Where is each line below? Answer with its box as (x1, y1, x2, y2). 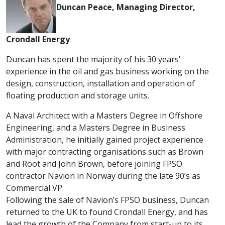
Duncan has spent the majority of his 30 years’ (6, 54, 180, 65)
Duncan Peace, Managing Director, (56, 2, 195, 13)
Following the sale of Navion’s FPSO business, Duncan (6, 194, 209, 205)
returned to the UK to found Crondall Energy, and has (6, 206, 208, 217)
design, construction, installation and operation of (6, 78, 195, 89)
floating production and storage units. (6, 90, 149, 101)
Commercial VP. (6, 182, 64, 193)
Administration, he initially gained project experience (6, 134, 203, 145)
